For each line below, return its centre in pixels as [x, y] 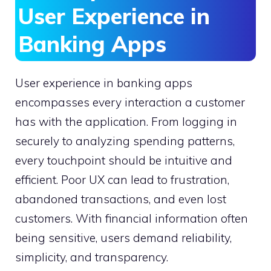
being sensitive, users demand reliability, [123, 237]
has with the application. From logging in [126, 121]
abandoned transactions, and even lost [121, 199]
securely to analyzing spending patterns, [125, 141]
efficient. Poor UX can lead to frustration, [122, 179]
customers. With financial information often [132, 218]
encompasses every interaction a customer [130, 102]
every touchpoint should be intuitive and [124, 160]
